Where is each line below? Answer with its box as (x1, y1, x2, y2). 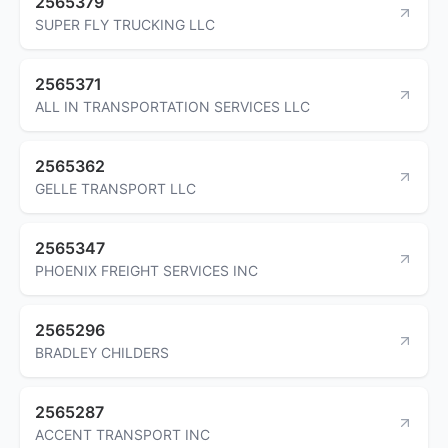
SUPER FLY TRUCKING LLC (35, 15, 215, 33)
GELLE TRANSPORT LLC (35, 179, 196, 197)
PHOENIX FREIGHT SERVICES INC (35, 261, 258, 279)
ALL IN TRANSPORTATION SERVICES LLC (35, 97, 310, 115)
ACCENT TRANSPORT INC (35, 425, 210, 443)
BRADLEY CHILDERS (35, 343, 169, 361)
